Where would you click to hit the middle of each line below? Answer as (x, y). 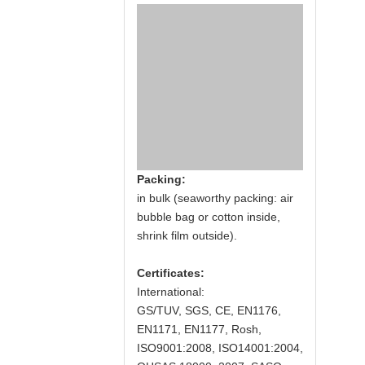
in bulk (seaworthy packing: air (215, 198)
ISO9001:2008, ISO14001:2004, (220, 348)
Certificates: (171, 273)
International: (171, 292)
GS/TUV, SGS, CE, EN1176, (209, 310)
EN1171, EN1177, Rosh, (199, 329)
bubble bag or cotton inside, (209, 217)
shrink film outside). (187, 235)
